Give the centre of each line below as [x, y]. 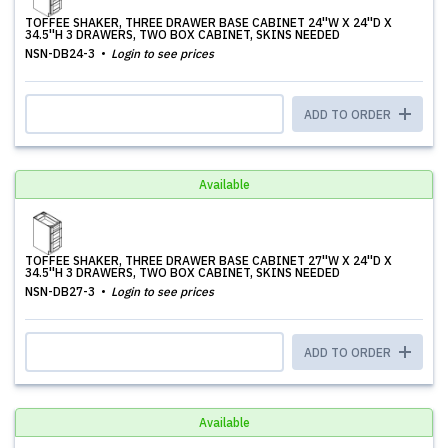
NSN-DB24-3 [61, 53]
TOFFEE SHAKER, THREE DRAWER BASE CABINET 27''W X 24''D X [208, 260]
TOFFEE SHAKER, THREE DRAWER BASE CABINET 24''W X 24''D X [208, 22]
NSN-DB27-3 [61, 291]
